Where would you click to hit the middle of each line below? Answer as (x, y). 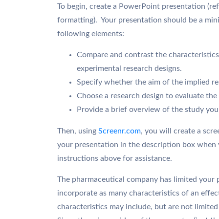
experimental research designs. (129, 68)
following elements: (91, 34)
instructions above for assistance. (115, 158)
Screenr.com (120, 131)
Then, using (78, 131)
